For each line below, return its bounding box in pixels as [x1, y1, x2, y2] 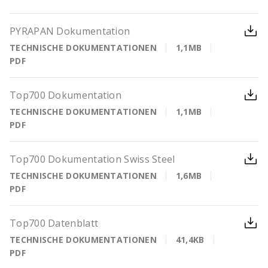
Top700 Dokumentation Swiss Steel [10, 153, 175, 166]
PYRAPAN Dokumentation [10, 25, 130, 38]
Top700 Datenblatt [10, 217, 99, 230]
